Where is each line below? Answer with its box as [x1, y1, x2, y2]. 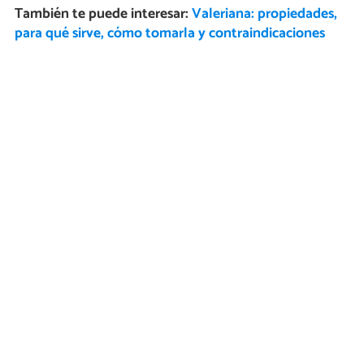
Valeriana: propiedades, [191, 2, 337, 27]
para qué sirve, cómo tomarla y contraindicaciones [14, 22, 325, 46]
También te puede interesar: [14, 2, 192, 27]
